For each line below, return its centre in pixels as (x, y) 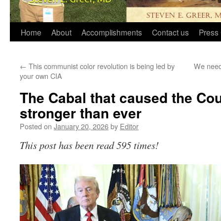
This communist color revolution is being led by (101, 66)
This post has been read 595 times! (89, 145)
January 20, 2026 (81, 126)
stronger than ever (81, 113)
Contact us (170, 32)
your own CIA (41, 76)
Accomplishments (112, 32)
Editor (129, 126)
